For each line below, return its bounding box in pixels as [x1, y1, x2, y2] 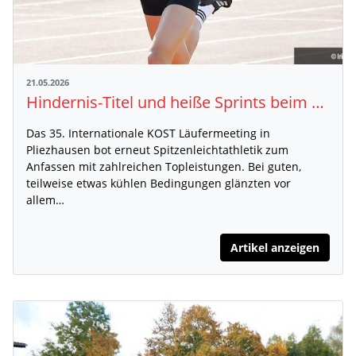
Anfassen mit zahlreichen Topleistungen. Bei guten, [26, 158, 301, 174]
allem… [26, 192, 64, 207]
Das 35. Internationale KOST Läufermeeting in [26, 125, 270, 141]
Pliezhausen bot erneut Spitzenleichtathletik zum [26, 141, 288, 157]
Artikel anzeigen [230, 239, 319, 255]
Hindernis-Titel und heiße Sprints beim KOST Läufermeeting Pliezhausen [311, 91, 324, 113]
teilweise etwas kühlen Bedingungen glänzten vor [26, 175, 291, 191]
